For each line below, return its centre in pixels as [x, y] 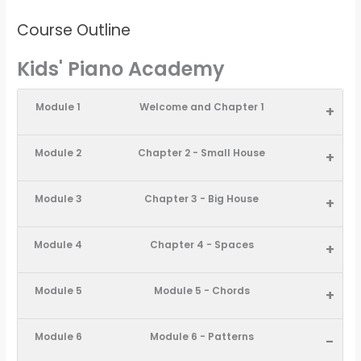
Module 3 [58, 199]
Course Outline [74, 30]
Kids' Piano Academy [121, 69]
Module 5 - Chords [201, 291]
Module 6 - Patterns [201, 337]
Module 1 [58, 107]
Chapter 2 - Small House [202, 153]
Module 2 [58, 153]
